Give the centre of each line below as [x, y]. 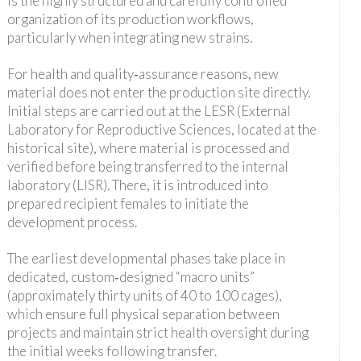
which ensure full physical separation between [143, 313]
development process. [72, 222]
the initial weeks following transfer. [112, 351]
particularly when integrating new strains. [129, 37]
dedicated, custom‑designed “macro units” [131, 276]
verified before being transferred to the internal [147, 166]
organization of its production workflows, [130, 19]
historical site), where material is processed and [148, 147]
